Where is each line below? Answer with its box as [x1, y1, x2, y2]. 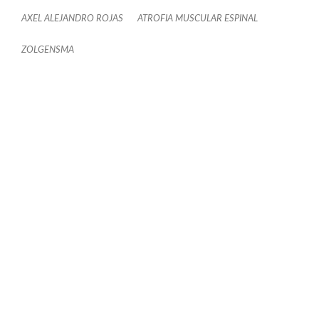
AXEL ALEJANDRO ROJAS [21, 14, 123, 23]
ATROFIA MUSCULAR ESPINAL [137, 14, 258, 23]
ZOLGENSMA [21, 46, 74, 55]
